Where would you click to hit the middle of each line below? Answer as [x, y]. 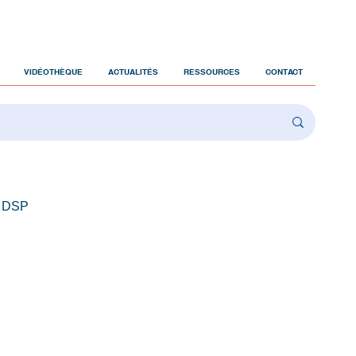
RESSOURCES [212, 72]
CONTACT [284, 72]
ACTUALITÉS [133, 72]
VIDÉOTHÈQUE [53, 72]
